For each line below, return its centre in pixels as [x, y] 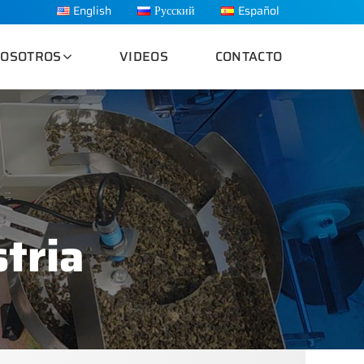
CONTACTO [249, 56]
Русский [175, 11]
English [93, 11]
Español [259, 11]
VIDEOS [144, 56]
